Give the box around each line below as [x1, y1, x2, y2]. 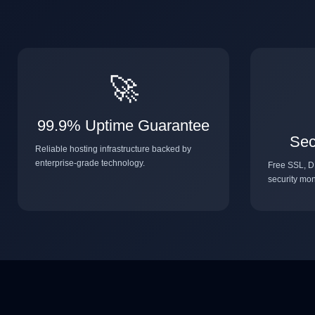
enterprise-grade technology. [35, 158, 145, 168]
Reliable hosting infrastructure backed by [35, 144, 191, 154]
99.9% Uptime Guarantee [37, 117, 210, 134]
